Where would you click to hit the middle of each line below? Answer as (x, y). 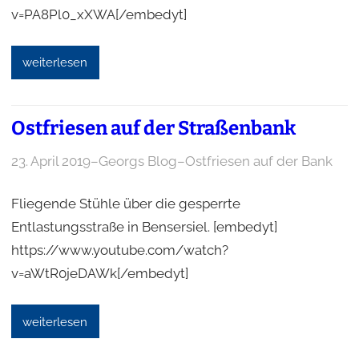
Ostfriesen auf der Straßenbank (153, 129)
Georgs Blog (137, 161)
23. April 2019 (50, 161)
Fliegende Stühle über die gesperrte (125, 204)
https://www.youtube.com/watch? (119, 250)
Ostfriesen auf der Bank (258, 161)
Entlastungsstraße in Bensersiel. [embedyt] (144, 227)
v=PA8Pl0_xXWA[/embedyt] (99, 15)
